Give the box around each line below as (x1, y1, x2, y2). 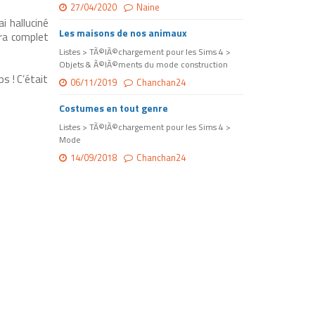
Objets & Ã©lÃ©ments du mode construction (58, 58, 228, 72)
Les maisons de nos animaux (58, 25, 187, 41)
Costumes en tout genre (58, 101, 168, 116)
